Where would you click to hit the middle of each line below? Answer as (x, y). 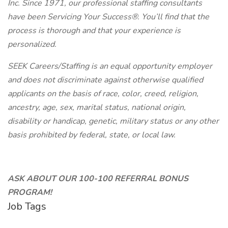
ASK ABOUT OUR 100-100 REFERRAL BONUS (98, 179)
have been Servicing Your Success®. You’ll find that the (108, 17)
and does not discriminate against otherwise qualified (105, 80)
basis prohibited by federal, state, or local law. (92, 135)
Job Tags (27, 206)
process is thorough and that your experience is (94, 31)
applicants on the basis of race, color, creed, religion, (103, 94)
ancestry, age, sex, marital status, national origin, (97, 107)
